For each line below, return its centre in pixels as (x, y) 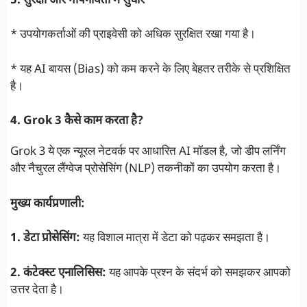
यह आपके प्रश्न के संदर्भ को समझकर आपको (198, 273)
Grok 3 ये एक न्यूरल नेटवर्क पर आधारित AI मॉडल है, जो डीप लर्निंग (148, 152)
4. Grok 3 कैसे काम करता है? (77, 122)
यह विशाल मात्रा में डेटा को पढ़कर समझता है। (175, 239)
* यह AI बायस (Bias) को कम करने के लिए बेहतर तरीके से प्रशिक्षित (150, 70)
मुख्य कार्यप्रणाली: (48, 204)
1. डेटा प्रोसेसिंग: (45, 239)
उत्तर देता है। (37, 290)
